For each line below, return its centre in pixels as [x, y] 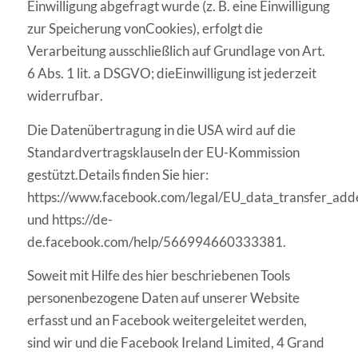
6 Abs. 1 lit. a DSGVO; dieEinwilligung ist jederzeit [171, 74]
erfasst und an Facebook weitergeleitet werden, [167, 320]
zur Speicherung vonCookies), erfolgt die [145, 29]
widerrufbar [63, 96]
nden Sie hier [167, 174]
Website [274, 298]
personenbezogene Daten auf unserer [137, 298]
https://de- [82, 219]
